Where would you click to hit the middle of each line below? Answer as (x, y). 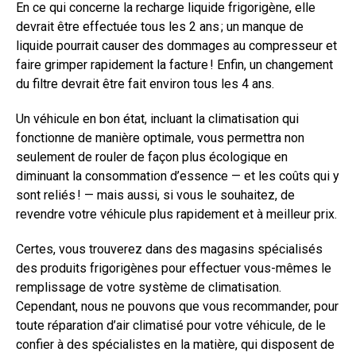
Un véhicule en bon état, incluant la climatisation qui (157, 119)
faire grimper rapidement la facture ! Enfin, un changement (174, 65)
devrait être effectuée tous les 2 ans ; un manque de (160, 27)
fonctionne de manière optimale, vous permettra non (160, 138)
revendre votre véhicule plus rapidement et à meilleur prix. (176, 215)
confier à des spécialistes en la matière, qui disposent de (175, 345)
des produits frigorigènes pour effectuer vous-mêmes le (174, 269)
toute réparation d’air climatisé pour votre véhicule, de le (171, 326)
